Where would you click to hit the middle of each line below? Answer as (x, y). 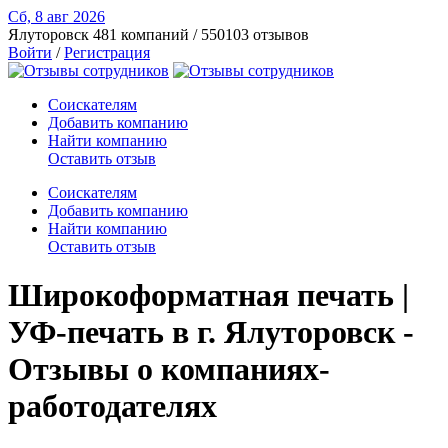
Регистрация (107, 52)
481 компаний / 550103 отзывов (201, 34)
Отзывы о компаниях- (169, 369)
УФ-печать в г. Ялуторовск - (211, 332)
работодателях (112, 406)
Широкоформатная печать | (208, 295)
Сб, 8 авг (40, 16)
